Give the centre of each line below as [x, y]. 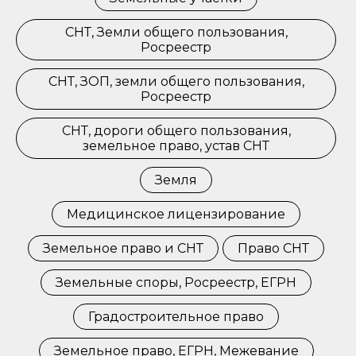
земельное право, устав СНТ [176, 146]
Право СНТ [273, 248]
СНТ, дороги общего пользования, [176, 131]
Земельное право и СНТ [123, 248]
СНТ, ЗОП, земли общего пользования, [176, 81]
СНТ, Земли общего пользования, [176, 32]
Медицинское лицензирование [176, 214]
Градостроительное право [176, 317]
